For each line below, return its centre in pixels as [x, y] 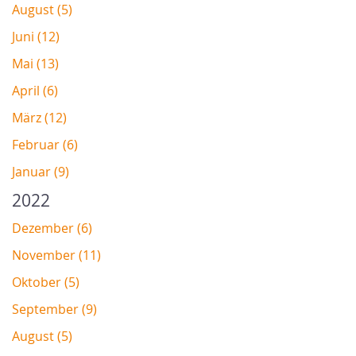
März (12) [39, 118]
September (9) [54, 310]
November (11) [56, 255]
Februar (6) [45, 145]
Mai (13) [35, 64]
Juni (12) [36, 37]
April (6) [35, 91]
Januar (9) [41, 172]
